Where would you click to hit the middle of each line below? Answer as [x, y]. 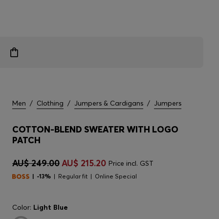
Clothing [50, 103]
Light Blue [51, 207]
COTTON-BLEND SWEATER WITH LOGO [95, 129]
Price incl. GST [131, 163]
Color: [23, 207]
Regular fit [73, 176]
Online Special [116, 176]
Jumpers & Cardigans [109, 103]
